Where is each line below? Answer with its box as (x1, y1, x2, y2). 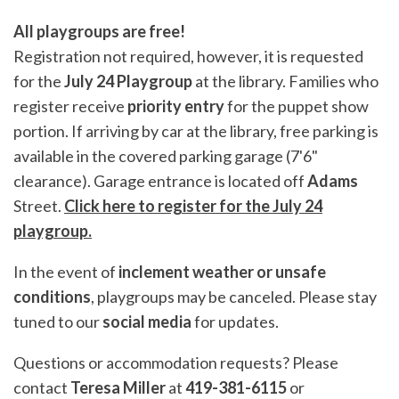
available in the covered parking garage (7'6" (13, 146, 318, 166)
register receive (13, 96, 127, 116)
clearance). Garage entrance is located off (13, 171, 307, 191)
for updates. (191, 312, 279, 331)
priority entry (127, 96, 224, 116)
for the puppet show (224, 96, 369, 116)
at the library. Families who (192, 71, 379, 91)
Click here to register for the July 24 (64, 196, 322, 216)
